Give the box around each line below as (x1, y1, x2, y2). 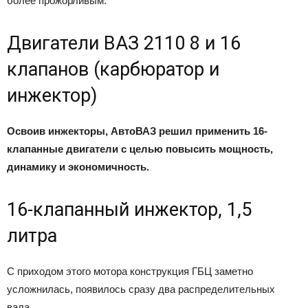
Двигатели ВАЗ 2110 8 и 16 (7, 32, 241, 54)
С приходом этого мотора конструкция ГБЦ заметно (7, 265, 253, 277)
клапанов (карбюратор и (7, 58, 219, 80)
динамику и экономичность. (7, 160, 149, 173)
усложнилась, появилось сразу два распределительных (7, 283, 275, 295)
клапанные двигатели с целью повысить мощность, (7, 142, 273, 155)
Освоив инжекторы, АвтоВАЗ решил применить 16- (7, 124, 267, 137)
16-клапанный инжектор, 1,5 (7, 198, 252, 221)
